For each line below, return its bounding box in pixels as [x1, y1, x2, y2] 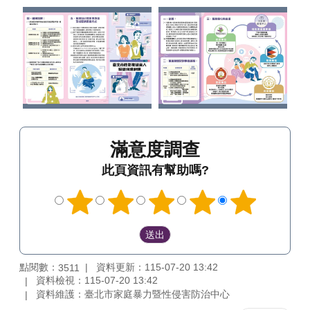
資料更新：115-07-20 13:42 [96, 261, 218, 273]
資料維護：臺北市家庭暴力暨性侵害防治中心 [36, 289, 230, 300]
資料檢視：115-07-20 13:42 [36, 275, 158, 286]
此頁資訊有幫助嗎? [101, 163, 209, 177]
